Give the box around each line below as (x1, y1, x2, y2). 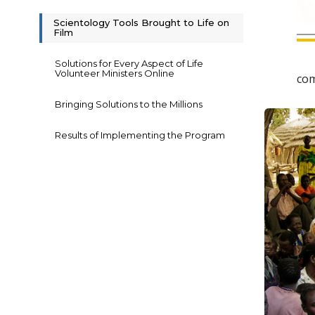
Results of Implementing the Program (55, 129, 225, 141)
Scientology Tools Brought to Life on (53, 17, 229, 29)
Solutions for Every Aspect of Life (55, 58, 203, 70)
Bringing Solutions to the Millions (55, 98, 202, 110)
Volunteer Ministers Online (55, 67, 174, 79)
